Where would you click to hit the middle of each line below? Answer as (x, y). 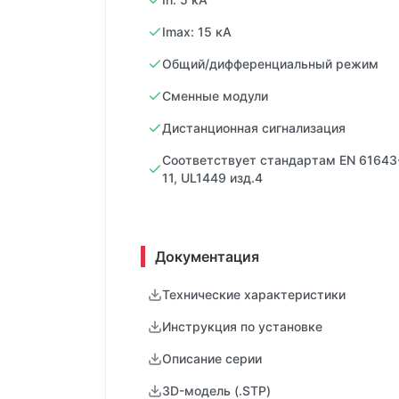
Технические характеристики (254, 294)
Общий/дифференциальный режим (270, 63)
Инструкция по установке (242, 326)
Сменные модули (215, 95)
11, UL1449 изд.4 (212, 177)
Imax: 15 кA (197, 31)
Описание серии (212, 358)
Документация (207, 256)
